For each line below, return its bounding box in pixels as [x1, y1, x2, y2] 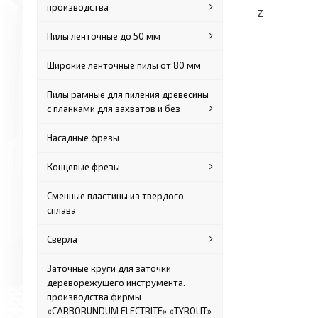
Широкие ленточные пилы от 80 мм [47, 60, 202, 71]
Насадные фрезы [47, 132, 120, 143]
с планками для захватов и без [47, 103, 181, 114]
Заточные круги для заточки [47, 263, 172, 274]
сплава [47, 204, 77, 216]
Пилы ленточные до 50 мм [47, 31, 161, 42]
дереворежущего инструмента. [47, 277, 186, 288]
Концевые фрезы [47, 161, 121, 172]
